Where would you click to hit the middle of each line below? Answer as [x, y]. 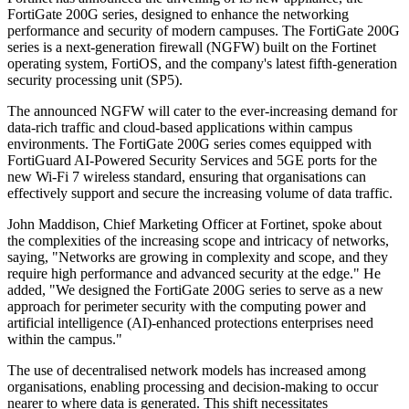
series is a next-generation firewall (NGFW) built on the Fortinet [192, 47]
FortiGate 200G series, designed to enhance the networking [178, 15]
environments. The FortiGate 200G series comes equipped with [189, 144]
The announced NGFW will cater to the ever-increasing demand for [202, 111]
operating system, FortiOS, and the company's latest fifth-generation [202, 64]
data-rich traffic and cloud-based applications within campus [180, 128]
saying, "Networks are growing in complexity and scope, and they [198, 257]
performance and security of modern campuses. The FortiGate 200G [204, 31]
